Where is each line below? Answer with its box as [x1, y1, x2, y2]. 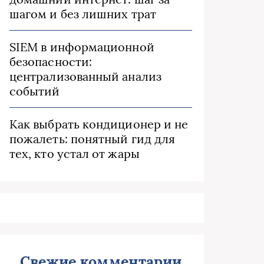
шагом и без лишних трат [9, 6, 156, 21]
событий [9, 84, 60, 98]
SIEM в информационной [9, 39, 154, 54]
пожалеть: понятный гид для [9, 131, 176, 146]
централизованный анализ [9, 69, 161, 84]
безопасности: [9, 54, 93, 69]
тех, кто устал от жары [9, 146, 140, 161]
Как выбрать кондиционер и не [9, 117, 189, 131]
